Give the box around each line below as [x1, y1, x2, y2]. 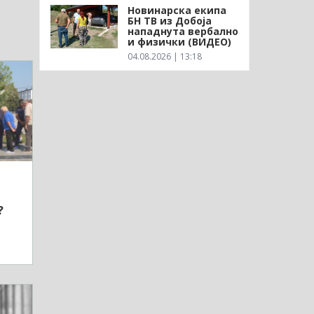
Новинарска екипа [127, 3, 226, 17]
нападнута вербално [127, 24, 238, 38]
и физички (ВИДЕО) [127, 34, 231, 48]
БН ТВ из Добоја [127, 13, 212, 27]
